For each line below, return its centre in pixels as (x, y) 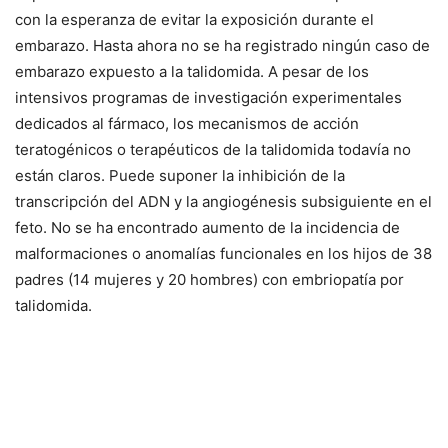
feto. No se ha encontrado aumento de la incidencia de (207, 227)
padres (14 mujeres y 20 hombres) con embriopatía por (209, 279)
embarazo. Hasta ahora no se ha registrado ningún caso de (222, 45)
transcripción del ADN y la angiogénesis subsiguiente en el (223, 201)
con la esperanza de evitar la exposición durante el (194, 19)
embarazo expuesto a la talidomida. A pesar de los (192, 71)
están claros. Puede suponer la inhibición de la (180, 175)
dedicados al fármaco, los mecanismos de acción (187, 123)
